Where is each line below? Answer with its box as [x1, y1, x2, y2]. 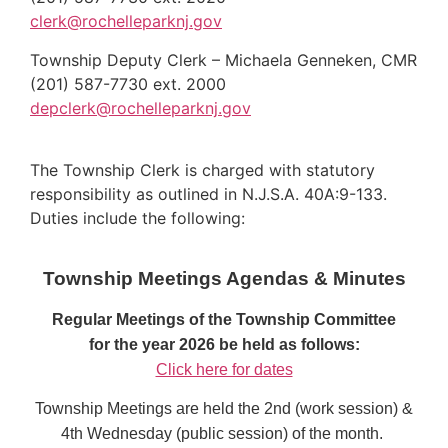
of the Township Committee [185, 311, 396, 329]
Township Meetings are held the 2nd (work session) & [35, 400, 413, 418]
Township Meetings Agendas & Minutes [42, 267, 406, 289]
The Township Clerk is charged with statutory [30, 160, 375, 181]
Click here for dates [155, 361, 293, 379]
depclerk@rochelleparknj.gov [30, 97, 251, 118]
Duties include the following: [30, 208, 245, 229]
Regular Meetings [52, 311, 185, 329]
